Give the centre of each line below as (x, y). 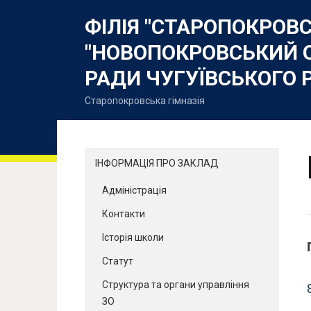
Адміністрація (134, 190)
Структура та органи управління (176, 284)
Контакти (124, 213)
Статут (118, 261)
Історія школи (133, 237)
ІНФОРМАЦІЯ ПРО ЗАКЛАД (157, 163)
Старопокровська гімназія (145, 100)
